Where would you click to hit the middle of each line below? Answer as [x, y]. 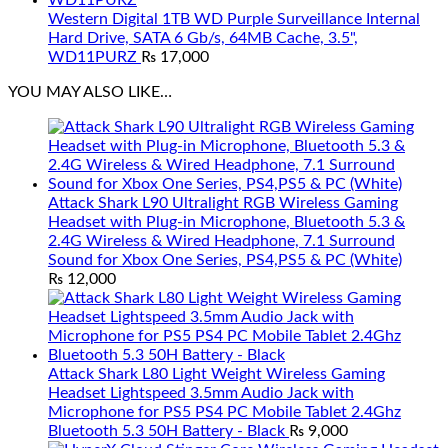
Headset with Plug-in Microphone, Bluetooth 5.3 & [226, 222]
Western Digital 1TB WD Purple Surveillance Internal [234, 19]
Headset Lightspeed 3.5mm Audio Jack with [201, 393]
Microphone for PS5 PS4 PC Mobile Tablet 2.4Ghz [224, 412]
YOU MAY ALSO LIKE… [90, 92]
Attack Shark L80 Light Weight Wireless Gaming [216, 374]
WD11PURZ [92, 57]
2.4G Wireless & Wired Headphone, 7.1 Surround [221, 241]
